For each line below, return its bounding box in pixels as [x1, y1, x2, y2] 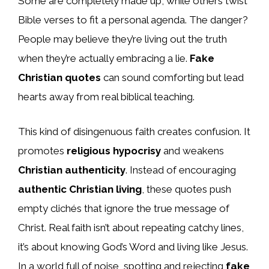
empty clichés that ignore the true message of [18, 202, 229, 214]
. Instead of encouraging [125, 163, 236, 176]
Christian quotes [18, 71, 101, 84]
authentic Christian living [18, 183, 142, 195]
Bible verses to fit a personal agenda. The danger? [18, 14, 248, 26]
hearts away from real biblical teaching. [18, 91, 195, 103]
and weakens [161, 144, 224, 157]
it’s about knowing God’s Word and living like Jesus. [18, 240, 248, 253]
